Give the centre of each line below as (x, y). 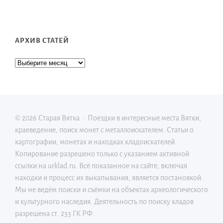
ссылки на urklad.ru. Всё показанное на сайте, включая (101, 166)
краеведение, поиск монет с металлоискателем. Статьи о (104, 130)
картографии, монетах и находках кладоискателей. (96, 142)
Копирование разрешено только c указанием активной (102, 154)
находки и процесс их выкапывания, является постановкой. (109, 177)
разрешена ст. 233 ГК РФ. (55, 213)
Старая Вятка (59, 118)
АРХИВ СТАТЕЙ (42, 40)
